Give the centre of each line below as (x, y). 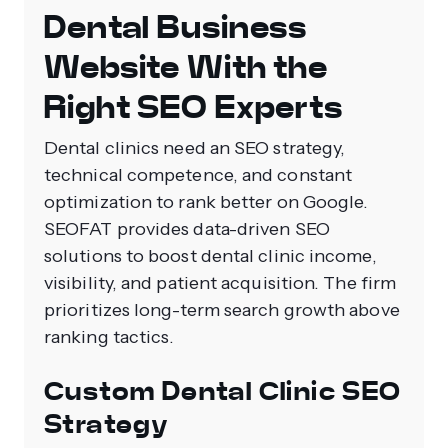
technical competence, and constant (198, 175)
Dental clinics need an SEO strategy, (195, 148)
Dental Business (176, 27)
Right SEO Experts (193, 107)
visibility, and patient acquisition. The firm (220, 283)
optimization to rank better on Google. (206, 202)
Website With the (186, 67)
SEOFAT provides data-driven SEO (187, 229)
